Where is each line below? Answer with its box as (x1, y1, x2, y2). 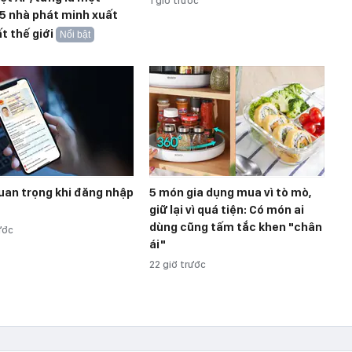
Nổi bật (60, 29, 90, 41)
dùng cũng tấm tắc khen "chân (149, 220, 322, 235)
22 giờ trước (149, 258, 206, 271)
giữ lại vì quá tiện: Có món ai (149, 203, 304, 218)
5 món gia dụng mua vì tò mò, (149, 185, 311, 200)
